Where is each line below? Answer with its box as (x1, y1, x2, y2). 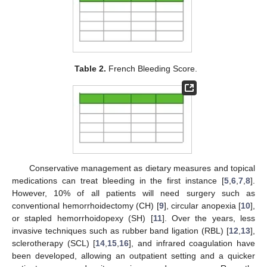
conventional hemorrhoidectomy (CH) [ (12, 201, 159, 211)
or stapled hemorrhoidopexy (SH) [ (12, 213, 153, 223)
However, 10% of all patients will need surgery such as (12, 188, 255, 198)
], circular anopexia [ (163, 201, 241, 211)
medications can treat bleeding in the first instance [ (12, 176, 224, 186)
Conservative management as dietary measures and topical (29, 163, 255, 173)
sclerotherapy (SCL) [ (12, 238, 96, 249)
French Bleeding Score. (106, 63, 198, 73)
